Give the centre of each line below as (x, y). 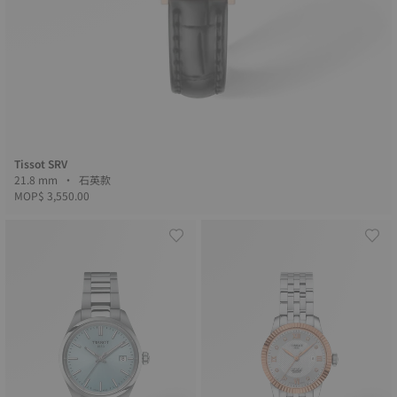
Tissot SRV (41, 163)
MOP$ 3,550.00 (52, 195)
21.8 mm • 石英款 (96, 179)
